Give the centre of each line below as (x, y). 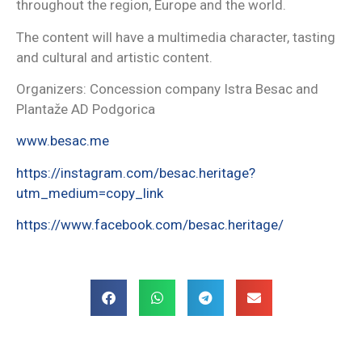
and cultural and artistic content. (114, 57)
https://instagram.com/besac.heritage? (136, 173)
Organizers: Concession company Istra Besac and (167, 89)
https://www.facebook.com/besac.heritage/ (150, 225)
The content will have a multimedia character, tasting (176, 37)
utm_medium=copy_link (90, 193)
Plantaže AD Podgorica (86, 109)
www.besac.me (63, 141)
